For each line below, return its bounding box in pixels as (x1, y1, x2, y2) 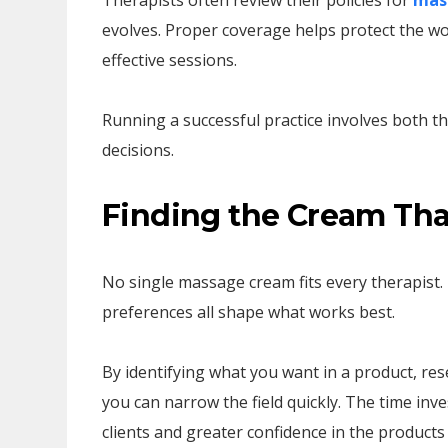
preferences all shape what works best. (102, 301, 395, 323)
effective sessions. (102, 49, 237, 71)
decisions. (102, 139, 174, 161)
